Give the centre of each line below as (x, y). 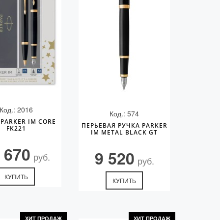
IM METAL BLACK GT (124, 132)
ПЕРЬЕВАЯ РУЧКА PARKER (124, 125)
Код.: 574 (124, 113)
